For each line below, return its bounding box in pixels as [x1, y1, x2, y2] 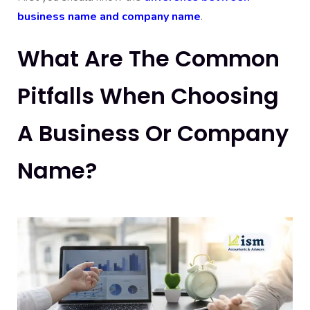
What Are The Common [17, 42, 280, 74]
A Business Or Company [17, 117, 289, 149]
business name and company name [17, 8, 201, 24]
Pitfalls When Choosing [17, 80, 279, 111]
